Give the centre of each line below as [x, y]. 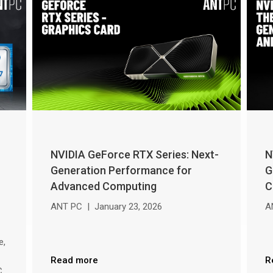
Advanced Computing [104, 186]
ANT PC [67, 206]
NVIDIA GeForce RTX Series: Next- [135, 154]
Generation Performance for [122, 170]
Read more [75, 260]
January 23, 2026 [129, 206]
